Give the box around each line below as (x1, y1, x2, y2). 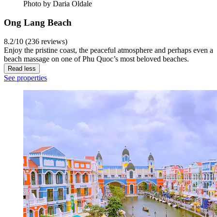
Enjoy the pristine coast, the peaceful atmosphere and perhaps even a (4, 46, 213, 54)
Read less (8, 64, 36, 72)
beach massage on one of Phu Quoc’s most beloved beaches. (4, 54, 189, 63)
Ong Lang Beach (4, 17, 72, 28)
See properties (4, 73, 47, 82)
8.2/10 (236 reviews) (4, 37, 67, 46)
